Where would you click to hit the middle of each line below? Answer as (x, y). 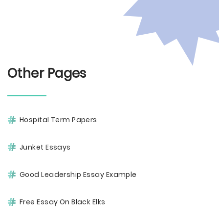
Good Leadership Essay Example (78, 175)
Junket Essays (45, 147)
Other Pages (47, 73)
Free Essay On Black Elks (63, 202)
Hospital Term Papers (58, 120)
